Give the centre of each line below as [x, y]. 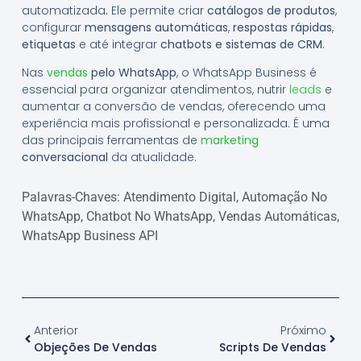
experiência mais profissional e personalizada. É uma [175, 124]
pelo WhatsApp [132, 73]
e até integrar [118, 45]
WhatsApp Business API [89, 235]
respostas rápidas [282, 28]
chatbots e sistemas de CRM [241, 45]
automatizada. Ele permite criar [114, 11]
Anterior [56, 330]
